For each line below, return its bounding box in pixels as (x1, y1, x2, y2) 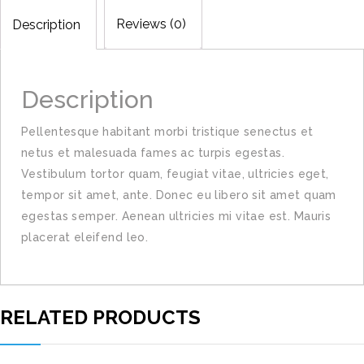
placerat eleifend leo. (21, 231, 149, 244)
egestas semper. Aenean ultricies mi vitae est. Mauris (21, 210, 331, 223)
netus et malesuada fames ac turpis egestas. (21, 146, 285, 159)
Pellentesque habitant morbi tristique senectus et (21, 125, 314, 138)
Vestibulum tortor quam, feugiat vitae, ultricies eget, (21, 167, 329, 180)
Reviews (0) (116, 16, 186, 32)
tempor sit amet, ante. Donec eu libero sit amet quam (21, 188, 336, 201)
